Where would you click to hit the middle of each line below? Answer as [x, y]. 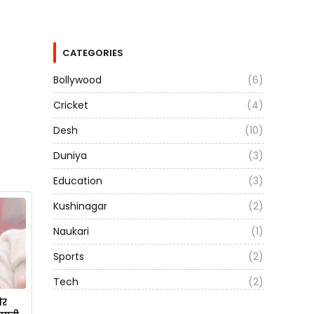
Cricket [71, 105]
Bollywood [77, 80]
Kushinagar [80, 206]
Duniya [70, 156]
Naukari [71, 231]
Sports [69, 257]
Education [78, 181]
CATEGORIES [93, 53]
